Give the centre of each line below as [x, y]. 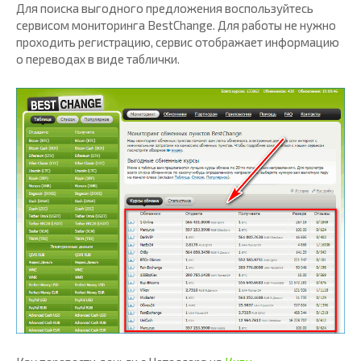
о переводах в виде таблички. [98, 59]
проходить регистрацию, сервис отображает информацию [178, 42]
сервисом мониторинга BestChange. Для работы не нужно [176, 25]
